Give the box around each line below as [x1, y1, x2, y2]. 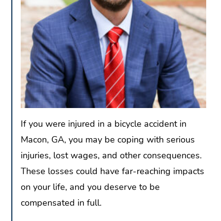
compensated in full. [21, 197, 102, 209]
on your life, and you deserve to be [21, 181, 160, 193]
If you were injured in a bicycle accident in [21, 118, 186, 130]
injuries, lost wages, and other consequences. [21, 149, 202, 162]
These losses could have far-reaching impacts [21, 165, 204, 178]
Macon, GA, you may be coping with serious [21, 134, 195, 146]
